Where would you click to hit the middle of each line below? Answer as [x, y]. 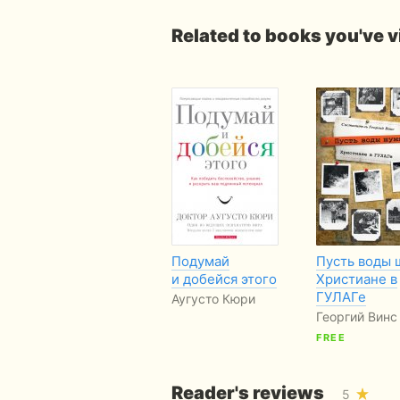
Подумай [200, 261]
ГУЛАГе [341, 296]
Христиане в [357, 279]
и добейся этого [224, 279]
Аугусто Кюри [213, 298]
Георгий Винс [357, 316]
